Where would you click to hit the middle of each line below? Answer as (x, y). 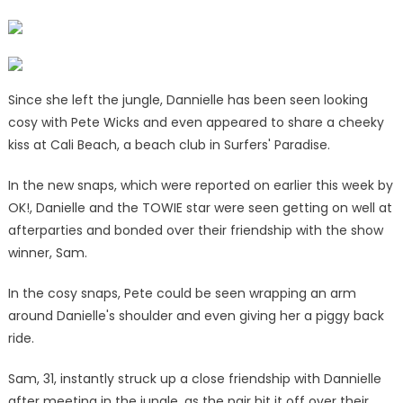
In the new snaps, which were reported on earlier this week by (200, 185)
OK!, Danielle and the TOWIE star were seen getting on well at (200, 207)
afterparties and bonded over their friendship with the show (195, 230)
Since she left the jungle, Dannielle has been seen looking (188, 99)
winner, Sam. (47, 252)
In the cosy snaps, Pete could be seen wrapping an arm (182, 293)
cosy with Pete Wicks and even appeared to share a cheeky (196, 122)
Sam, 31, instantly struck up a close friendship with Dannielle (194, 378)
